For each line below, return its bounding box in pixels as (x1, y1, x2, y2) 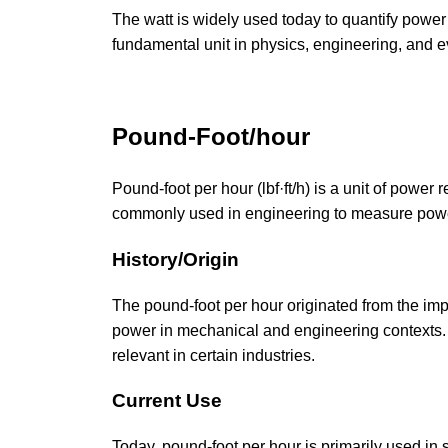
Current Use (112, 390, 222, 412)
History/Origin (112, 248, 239, 270)
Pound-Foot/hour (112, 123, 310, 151)
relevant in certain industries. (112, 346, 315, 364)
